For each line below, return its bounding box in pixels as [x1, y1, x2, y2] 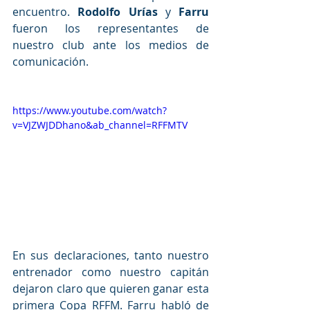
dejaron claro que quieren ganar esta [12, 280, 209, 296]
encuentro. [12, 3, 78, 19]
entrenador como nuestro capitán [12, 264, 209, 280]
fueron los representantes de [12, 20, 209, 36]
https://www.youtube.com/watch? [12, 103, 167, 117]
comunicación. [12, 53, 89, 69]
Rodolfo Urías [77, 3, 158, 19]
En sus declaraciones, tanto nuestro [12, 247, 209, 263]
